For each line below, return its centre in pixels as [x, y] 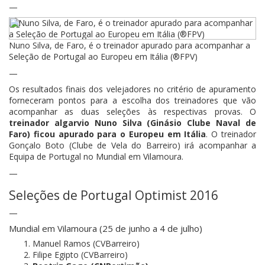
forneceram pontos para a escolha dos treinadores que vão [132, 100]
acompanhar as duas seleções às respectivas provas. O [132, 112]
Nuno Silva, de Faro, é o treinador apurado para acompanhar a [130, 45]
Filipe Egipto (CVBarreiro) [80, 255]
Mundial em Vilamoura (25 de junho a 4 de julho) [106, 228]
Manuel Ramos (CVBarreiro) [86, 243]
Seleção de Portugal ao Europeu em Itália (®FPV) [103, 56]
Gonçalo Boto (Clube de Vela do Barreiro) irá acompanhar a [132, 145]
